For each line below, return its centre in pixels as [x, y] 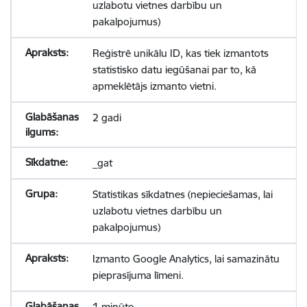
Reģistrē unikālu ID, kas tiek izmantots [180, 53]
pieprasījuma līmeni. [138, 275]
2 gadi [107, 118]
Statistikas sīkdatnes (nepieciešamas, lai [182, 194]
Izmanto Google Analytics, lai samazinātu [186, 259]
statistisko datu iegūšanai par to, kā [174, 70]
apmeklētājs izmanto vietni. [154, 86]
